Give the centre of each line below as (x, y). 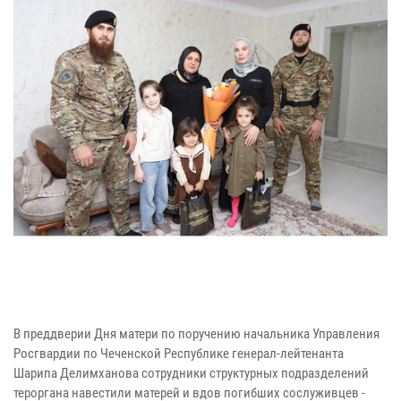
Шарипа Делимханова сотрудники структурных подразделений (192, 373)
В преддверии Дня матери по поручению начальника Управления (196, 334)
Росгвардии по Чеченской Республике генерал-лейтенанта (179, 354)
